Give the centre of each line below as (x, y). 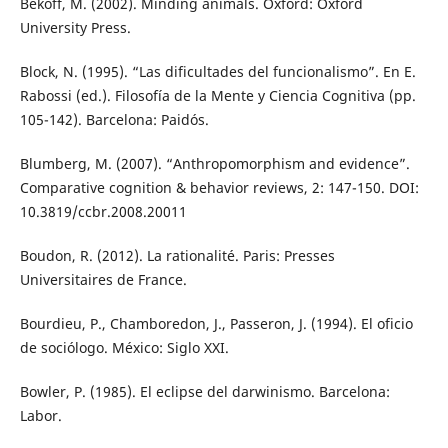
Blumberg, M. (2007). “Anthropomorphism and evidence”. (214, 164)
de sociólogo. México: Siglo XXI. (124, 348)
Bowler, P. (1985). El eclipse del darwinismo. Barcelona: (204, 392)
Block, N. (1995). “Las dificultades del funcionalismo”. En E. (217, 72)
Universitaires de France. (103, 280)
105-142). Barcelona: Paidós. (114, 120)
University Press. (75, 28)
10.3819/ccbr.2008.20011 (103, 212)
